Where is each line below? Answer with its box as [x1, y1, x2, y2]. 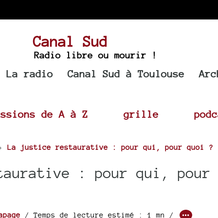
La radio [6, 68, 54, 80]
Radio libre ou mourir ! [34, 50, 157, 60]
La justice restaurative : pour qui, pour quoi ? [7, 143, 213, 151]
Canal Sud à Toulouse [68, 68, 185, 80]
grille [124, 108, 159, 120]
